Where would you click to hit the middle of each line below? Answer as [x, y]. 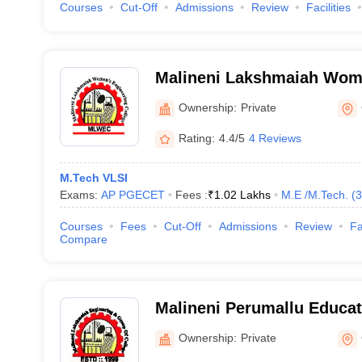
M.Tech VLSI [93, 178]
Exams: [80, 195]
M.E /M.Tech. [314, 195]
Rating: [196, 138]
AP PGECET [133, 195]
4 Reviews [275, 138]
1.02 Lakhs [242, 195]
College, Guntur [216, 99]
